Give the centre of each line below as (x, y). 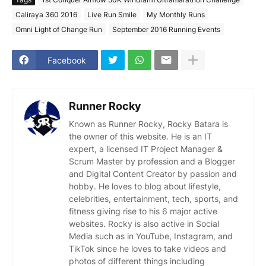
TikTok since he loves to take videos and (148, 248)
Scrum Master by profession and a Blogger (152, 161)
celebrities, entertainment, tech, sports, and (153, 199)
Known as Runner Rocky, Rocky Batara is (148, 124)
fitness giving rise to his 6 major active (143, 211)
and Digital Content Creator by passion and (153, 174)
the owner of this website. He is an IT (140, 136)
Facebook (67, 60)
